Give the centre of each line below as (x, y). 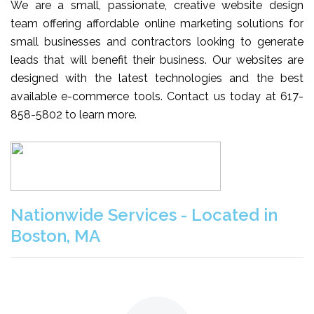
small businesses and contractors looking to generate (157, 41)
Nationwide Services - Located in (144, 214)
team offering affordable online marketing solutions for (157, 23)
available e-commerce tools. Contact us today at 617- (157, 96)
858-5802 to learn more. (74, 114)
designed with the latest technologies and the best (157, 78)
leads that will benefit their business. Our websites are (157, 60)
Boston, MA (55, 235)
